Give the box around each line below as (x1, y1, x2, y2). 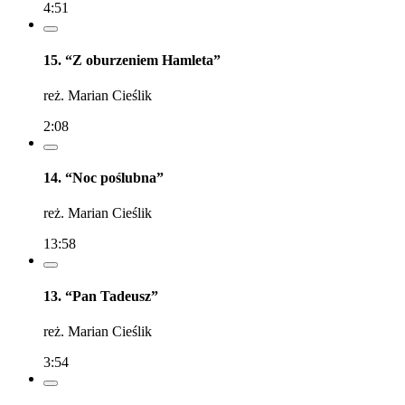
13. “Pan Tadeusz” (43, 287, 158, 304)
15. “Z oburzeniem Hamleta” (43, 52, 221, 68)
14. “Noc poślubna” (43, 170, 164, 186)
